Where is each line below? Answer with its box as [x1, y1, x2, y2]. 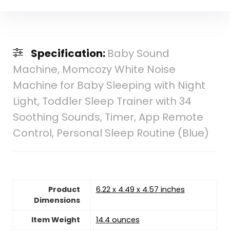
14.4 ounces [95, 214, 140, 225]
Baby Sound [107, 46, 169, 61]
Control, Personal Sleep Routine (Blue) [12, 126, 209, 141]
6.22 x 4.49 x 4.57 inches [95, 184, 185, 195]
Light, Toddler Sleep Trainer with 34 [12, 94, 191, 109]
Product [48, 184, 80, 195]
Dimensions [33, 195, 80, 205]
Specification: [30, 46, 107, 61]
